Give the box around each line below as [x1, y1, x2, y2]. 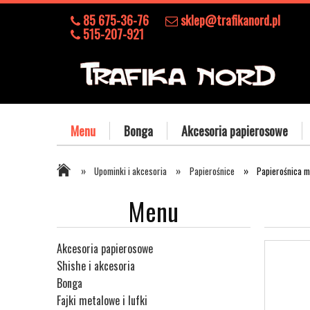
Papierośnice [189, 164, 235, 178]
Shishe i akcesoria [57, 257, 135, 275]
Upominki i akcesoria [94, 164, 167, 178]
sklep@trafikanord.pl [178, 11, 280, 29]
